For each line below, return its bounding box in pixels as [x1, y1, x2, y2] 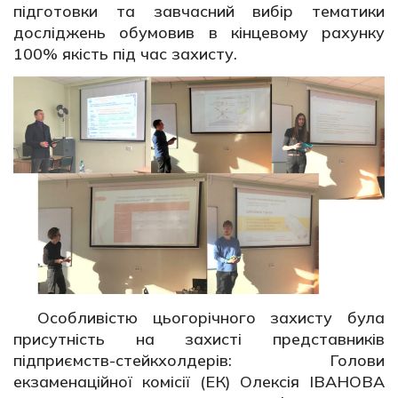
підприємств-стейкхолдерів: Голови [13, 350, 385, 371]
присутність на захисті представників [13, 329, 385, 350]
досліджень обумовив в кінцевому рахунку [13, 21, 385, 43]
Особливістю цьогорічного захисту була [37, 307, 385, 329]
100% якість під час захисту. [13, 43, 237, 64]
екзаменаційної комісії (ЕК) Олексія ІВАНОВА [13, 371, 385, 393]
